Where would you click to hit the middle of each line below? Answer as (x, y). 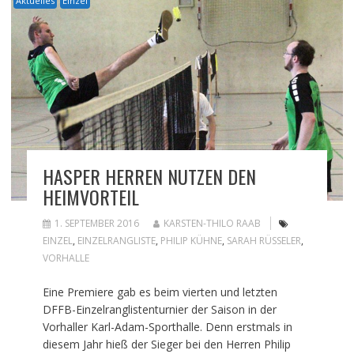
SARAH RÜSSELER (264, 240)
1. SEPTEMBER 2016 (96, 223)
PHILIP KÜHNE (191, 240)
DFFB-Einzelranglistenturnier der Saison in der (159, 309)
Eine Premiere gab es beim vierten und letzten (160, 292)
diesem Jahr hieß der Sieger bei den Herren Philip (166, 344)
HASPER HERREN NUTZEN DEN (149, 176)
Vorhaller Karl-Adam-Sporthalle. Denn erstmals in (167, 326)
